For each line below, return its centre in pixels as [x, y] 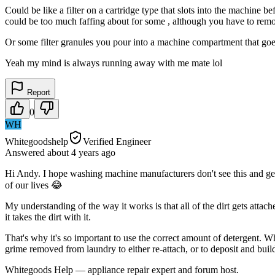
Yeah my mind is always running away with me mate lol [114, 63]
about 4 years [73, 152]
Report [37, 92]
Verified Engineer [117, 141]
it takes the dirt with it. [48, 217]
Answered [26, 152]
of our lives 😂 [34, 185]
